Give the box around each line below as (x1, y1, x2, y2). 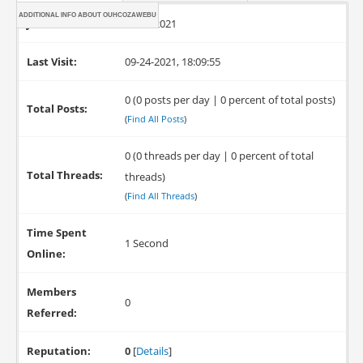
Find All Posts (126, 113, 184, 125)
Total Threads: (26, 168, 103, 182)
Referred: (26, 305, 77, 320)
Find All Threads (126, 190, 194, 202)
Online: (26, 246, 66, 261)
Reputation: (26, 344, 91, 358)
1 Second (124, 236, 169, 250)
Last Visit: (26, 54, 77, 69)
